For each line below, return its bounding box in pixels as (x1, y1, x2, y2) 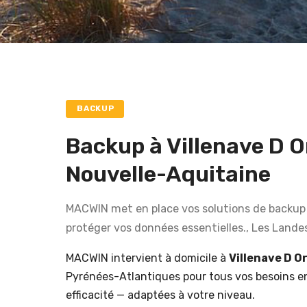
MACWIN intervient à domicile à (66, 251, 229, 265)
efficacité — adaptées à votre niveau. (66, 288, 255, 302)
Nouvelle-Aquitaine (66, 160, 271, 187)
